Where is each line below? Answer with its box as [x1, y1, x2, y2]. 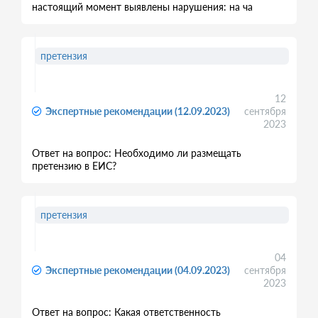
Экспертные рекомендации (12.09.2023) [45, 105, 230, 117]
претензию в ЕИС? [32, 160, 116, 172]
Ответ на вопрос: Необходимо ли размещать [32, 147, 241, 159]
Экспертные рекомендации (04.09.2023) [45, 264, 230, 276]
